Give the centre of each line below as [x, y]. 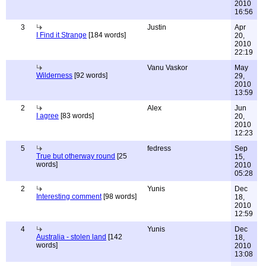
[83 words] [76, 116]
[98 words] [119, 197]
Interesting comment [69, 197]
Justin [157, 27]
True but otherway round [76, 156]
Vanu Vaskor [167, 68]
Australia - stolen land [71, 237]
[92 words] [90, 75]
